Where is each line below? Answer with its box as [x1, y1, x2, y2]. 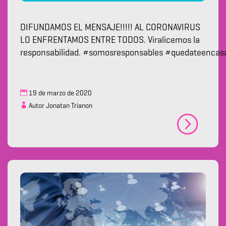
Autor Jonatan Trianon [27, 102, 92, 110]
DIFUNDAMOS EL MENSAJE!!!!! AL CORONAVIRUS [20, 23, 200, 33]
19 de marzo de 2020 [27, 90, 92, 97]
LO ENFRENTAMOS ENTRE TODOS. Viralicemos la [20, 36, 200, 45]
